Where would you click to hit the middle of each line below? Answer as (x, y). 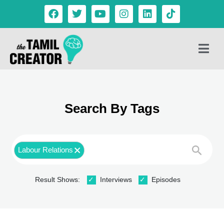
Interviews (116, 180)
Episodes (166, 180)
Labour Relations (45, 149)
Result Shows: (57, 180)
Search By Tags (112, 109)
